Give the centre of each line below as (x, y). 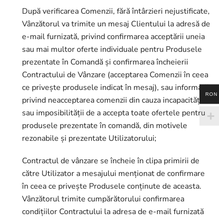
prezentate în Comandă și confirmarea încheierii (105, 62)
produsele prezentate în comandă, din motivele (105, 126)
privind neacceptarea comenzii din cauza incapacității (113, 100)
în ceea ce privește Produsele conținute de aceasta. (112, 186)
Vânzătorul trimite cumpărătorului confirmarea (103, 199)
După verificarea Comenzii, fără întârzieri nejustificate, (116, 11)
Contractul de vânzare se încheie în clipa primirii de (111, 161)
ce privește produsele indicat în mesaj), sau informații (115, 88)
